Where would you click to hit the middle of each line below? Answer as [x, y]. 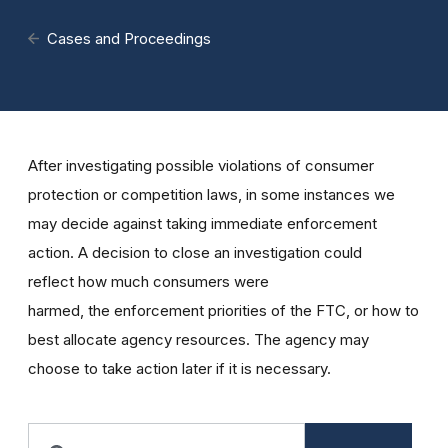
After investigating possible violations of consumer [201, 165]
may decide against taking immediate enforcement [202, 223]
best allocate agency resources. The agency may [198, 339]
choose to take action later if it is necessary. [179, 368]
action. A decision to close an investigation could [195, 252]
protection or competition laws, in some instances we [211, 194]
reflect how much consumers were [148, 281]
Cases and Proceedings [129, 39]
